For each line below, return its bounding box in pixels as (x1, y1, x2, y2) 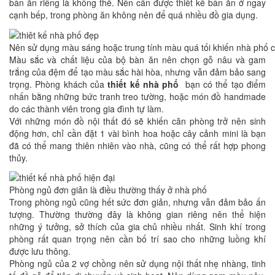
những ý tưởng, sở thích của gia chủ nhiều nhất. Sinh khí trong (9, 220, 266, 233)
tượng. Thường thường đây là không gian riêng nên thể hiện (9, 207, 266, 220)
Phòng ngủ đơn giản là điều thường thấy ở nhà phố (9, 183, 207, 196)
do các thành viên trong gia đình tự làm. (9, 102, 164, 115)
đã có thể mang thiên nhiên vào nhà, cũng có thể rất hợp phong (9, 139, 266, 152)
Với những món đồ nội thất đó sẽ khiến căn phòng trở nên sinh (9, 114, 266, 127)
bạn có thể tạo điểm (179, 77, 266, 90)
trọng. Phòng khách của (9, 77, 108, 90)
